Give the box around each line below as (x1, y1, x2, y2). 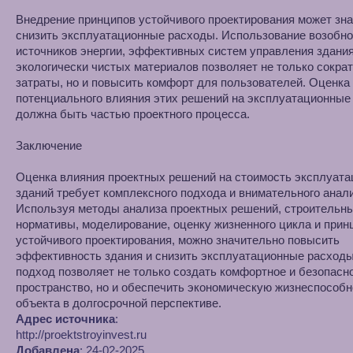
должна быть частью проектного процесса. (16, 107, 250, 121)
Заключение (16, 139, 82, 152)
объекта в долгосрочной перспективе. (16, 296, 221, 310)
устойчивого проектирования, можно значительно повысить (16, 233, 340, 247)
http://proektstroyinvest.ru (16, 328, 147, 341)
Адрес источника (16, 312, 115, 325)
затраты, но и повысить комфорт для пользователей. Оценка (16, 76, 350, 89)
